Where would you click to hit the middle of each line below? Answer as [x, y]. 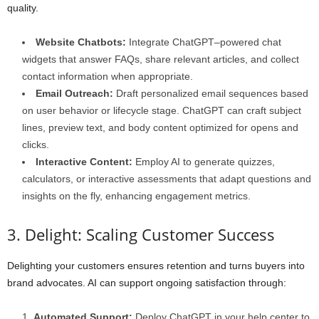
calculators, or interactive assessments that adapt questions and [167, 179]
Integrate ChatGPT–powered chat [204, 42]
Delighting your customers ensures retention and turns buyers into [156, 266]
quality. [23, 8]
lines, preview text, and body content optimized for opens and [160, 127]
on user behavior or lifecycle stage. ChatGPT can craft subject [162, 110]
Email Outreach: [74, 93]
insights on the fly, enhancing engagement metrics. [136, 196]
